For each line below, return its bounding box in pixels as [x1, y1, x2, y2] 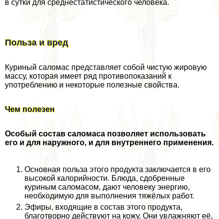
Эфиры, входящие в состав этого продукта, [24, 203, 182, 211]
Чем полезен [5, 105, 55, 113]
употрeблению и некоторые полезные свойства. [5, 81, 179, 89]
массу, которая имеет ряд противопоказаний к [5, 72, 172, 80]
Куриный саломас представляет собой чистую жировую [5, 63, 207, 71]
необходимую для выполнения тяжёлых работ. [24, 192, 194, 200]
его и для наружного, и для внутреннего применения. [5, 138, 214, 147]
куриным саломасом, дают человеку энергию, [24, 183, 190, 191]
